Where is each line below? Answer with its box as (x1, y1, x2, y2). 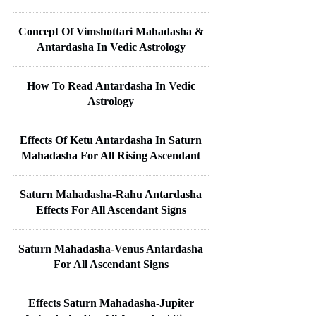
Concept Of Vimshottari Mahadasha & (18, 25, 204, 37)
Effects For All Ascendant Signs (35, 203, 186, 216)
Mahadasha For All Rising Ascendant (21, 149, 200, 162)
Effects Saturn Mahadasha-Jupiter (28, 296, 194, 309)
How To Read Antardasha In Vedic (26, 79, 195, 92)
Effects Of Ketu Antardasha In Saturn (20, 133, 202, 146)
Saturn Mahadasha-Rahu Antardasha (20, 188, 202, 200)
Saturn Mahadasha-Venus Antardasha (18, 242, 203, 255)
